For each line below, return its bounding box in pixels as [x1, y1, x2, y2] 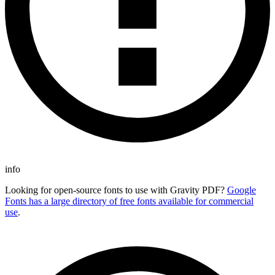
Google [227, 185, 256, 196]
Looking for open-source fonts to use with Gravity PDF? [5, 185, 227, 196]
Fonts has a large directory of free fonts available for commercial [5, 196, 254, 207]
